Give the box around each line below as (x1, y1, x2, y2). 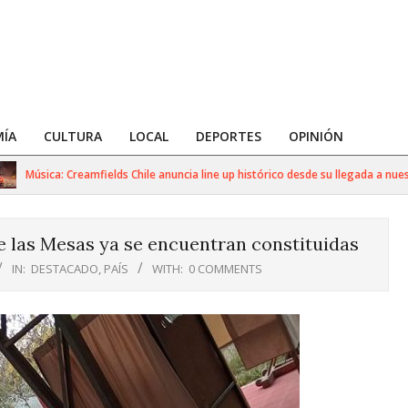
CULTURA (44, 127, 102, 145)
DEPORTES (196, 127, 261, 145)
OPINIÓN (289, 127, 343, 145)
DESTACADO (31, 260, 98, 277)
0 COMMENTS (189, 260, 262, 277)
